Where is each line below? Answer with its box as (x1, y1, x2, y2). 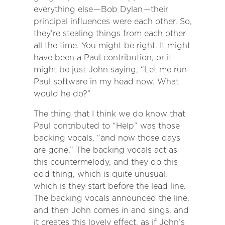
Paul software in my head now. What (33, 77, 179, 87)
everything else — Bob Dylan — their (33, 5, 168, 15)
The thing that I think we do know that (33, 109, 185, 119)
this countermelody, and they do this (33, 157, 178, 167)
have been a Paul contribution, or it (33, 53, 172, 63)
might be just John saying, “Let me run (33, 65, 187, 75)
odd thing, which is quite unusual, (33, 169, 167, 179)
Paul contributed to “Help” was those (33, 121, 180, 131)
